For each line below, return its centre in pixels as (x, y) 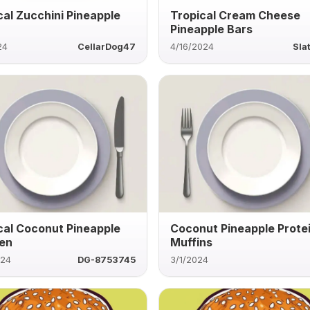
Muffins (192, 242)
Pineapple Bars (212, 29)
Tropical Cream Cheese (236, 15)
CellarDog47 (107, 46)
